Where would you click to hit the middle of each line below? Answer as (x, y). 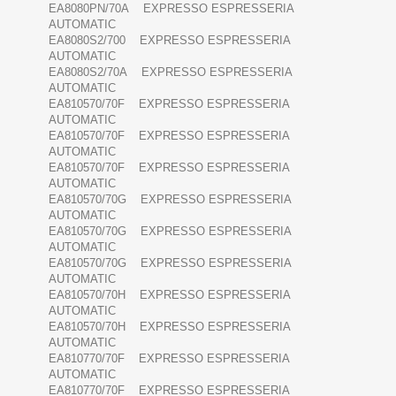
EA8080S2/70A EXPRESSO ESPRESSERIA (170, 72)
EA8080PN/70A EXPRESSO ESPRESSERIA (171, 9)
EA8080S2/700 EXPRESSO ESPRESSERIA (169, 41)
